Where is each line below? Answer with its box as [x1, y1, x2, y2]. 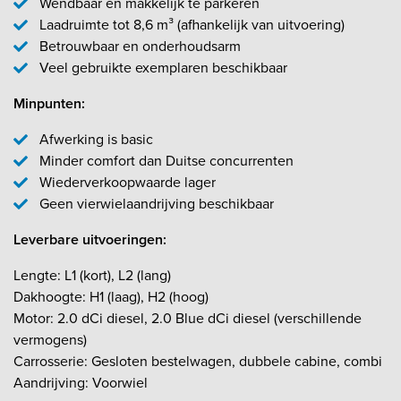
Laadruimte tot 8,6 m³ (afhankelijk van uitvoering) [38, 13, 345, 35]
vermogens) [13, 328, 87, 350]
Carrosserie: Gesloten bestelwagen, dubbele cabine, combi [13, 350, 382, 371]
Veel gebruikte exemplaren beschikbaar [38, 56, 287, 78]
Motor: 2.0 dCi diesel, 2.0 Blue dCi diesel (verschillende [13, 307, 362, 328]
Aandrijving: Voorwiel [13, 371, 148, 393]
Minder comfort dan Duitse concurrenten [38, 149, 294, 171]
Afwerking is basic [38, 128, 153, 149]
